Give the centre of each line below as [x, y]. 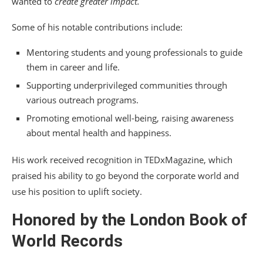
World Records [67, 241]
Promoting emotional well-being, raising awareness [130, 118]
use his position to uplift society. [77, 192]
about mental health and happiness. [99, 133]
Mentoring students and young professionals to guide [134, 53]
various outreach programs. [82, 100]
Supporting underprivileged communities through [127, 85]
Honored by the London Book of [129, 220]
